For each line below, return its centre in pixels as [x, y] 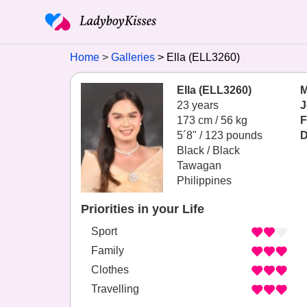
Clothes [110, 270]
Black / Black [208, 150]
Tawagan [199, 165]
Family [108, 251]
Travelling [115, 289]
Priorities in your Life [143, 209]
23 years [198, 105]
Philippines [204, 181]
